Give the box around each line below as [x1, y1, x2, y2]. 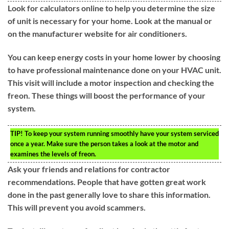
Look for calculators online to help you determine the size [8, 3, 215, 13]
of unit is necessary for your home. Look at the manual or [8, 16, 212, 26]
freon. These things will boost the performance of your [8, 90, 205, 100]
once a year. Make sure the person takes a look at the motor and [10, 139, 198, 148]
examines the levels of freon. [10, 149, 96, 158]
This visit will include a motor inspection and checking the [8, 77, 214, 87]
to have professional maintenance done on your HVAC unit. [8, 64, 221, 75]
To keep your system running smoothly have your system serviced [23, 129, 219, 138]
